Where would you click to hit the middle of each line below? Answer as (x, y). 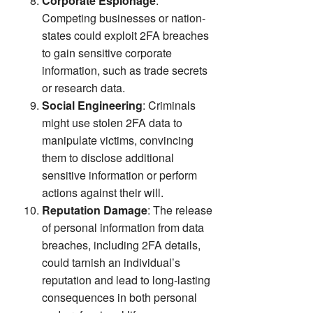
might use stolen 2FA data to (112, 122)
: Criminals (169, 105)
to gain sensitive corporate (107, 52)
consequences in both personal (119, 297)
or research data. (83, 87)
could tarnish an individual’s (111, 262)
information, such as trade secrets (125, 70)
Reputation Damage (95, 210)
